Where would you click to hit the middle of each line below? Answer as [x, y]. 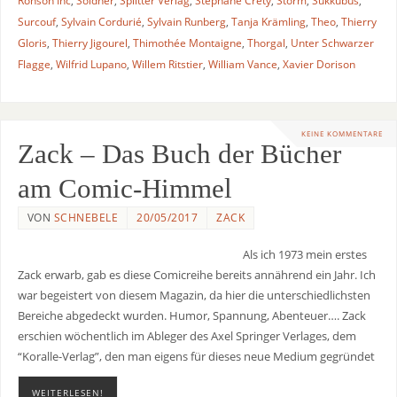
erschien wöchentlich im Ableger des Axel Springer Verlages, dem [187, 337]
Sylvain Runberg [186, 21]
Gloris [32, 43]
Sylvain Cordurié [101, 21]
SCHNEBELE [86, 218]
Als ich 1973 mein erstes [304, 255]
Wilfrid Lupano [91, 64]
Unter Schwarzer [332, 43]
